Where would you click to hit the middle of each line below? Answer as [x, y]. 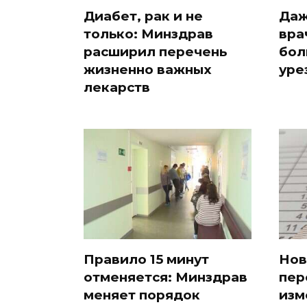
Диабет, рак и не [143, 16]
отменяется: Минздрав [165, 277]
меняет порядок [142, 295]
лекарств [117, 87]
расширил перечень [155, 51]
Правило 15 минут [146, 259]
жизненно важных [148, 69]
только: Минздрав [148, 34]
